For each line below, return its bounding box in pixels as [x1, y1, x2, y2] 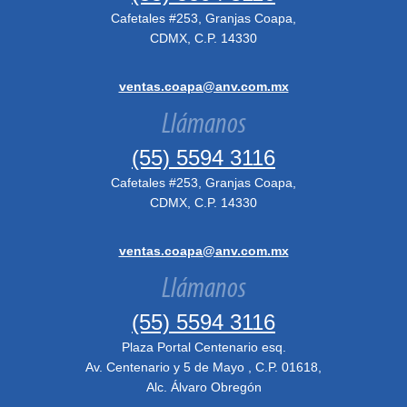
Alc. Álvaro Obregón [145, 380, 262, 394]
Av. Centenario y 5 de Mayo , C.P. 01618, [85, 360, 322, 374]
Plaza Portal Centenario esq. [121, 340, 286, 354]
